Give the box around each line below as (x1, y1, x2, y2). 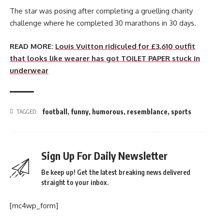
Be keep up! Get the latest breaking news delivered (41, 168, 190, 176)
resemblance (127, 107, 168, 116)
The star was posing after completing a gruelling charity (10, 6, 193, 16)
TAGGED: (16, 108, 37, 115)
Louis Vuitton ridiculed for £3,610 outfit (55, 41, 195, 51)
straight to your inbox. (41, 178, 108, 186)
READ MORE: (10, 41, 53, 51)
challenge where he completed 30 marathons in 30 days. (10, 18, 196, 28)
